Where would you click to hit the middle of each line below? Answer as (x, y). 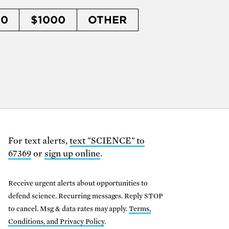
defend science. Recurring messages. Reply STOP (86, 196)
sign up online (72, 154)
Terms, (140, 209)
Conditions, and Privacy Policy (56, 222)
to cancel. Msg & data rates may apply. (69, 209)
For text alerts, (39, 141)
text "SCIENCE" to (107, 141)
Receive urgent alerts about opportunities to (78, 184)
